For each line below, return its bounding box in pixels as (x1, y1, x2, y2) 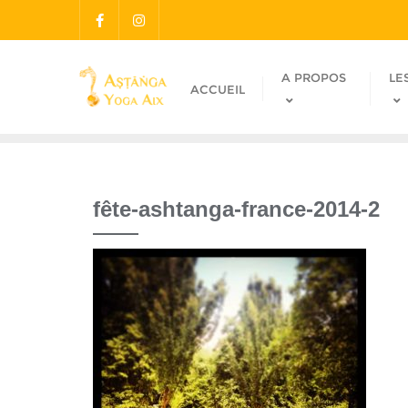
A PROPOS (280, 70, 346, 85)
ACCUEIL (189, 81, 245, 97)
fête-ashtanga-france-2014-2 (93, 197, 380, 221)
